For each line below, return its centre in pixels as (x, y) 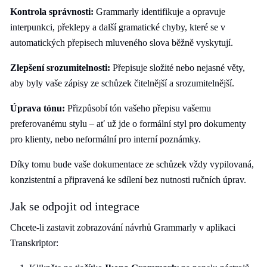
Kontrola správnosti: (52, 12)
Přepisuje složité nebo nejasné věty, (178, 68)
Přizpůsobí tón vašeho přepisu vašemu (138, 108)
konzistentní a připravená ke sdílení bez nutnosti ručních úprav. (128, 180)
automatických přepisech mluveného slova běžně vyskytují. (122, 43)
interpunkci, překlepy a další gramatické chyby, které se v (118, 27)
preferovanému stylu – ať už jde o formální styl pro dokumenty (128, 124)
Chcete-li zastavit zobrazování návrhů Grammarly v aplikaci (123, 227)
